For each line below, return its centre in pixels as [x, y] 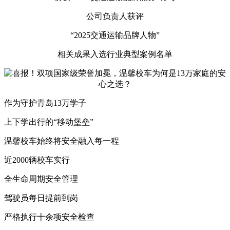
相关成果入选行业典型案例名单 [115, 54]
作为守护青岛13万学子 [45, 103]
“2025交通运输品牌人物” [115, 35]
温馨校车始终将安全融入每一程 [62, 141]
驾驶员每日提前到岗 [41, 198]
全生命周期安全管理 [41, 179]
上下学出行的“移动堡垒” [49, 122]
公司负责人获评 [115, 16]
